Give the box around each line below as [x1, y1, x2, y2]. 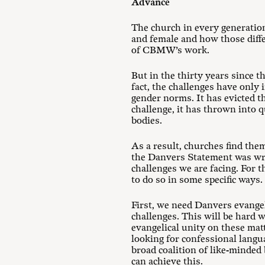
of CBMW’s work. [131, 45, 209, 56]
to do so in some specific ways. [131, 174, 263, 186]
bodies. [131, 115, 162, 127]
